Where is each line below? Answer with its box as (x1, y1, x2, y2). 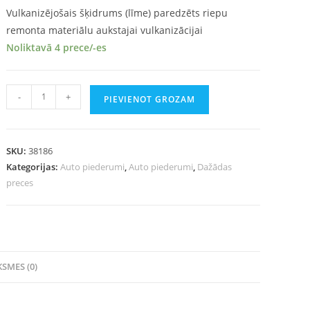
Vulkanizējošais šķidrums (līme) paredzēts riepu (6, 6, 228, 19)
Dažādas (197, 160, 232, 173)
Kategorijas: (6, 160, 61, 173)
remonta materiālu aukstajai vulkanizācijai (6, 23, 203, 37)
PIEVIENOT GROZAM (104, 93, 196, 105)
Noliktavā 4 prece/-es (6, 40, 107, 54)
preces (6, 176, 34, 189)
